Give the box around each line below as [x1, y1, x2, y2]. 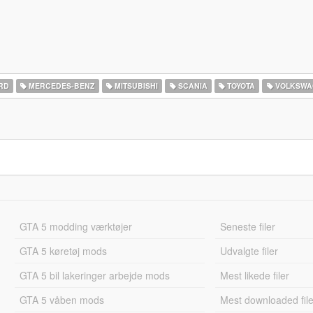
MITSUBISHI [112, 80, 158, 91]
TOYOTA [225, 80, 256, 91]
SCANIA [175, 80, 208, 91]
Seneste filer [220, 219, 276, 233]
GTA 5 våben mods [19, 293, 104, 307]
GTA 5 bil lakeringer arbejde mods [19, 268, 170, 282]
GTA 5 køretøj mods [19, 244, 107, 258]
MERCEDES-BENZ [27, 80, 95, 91]
